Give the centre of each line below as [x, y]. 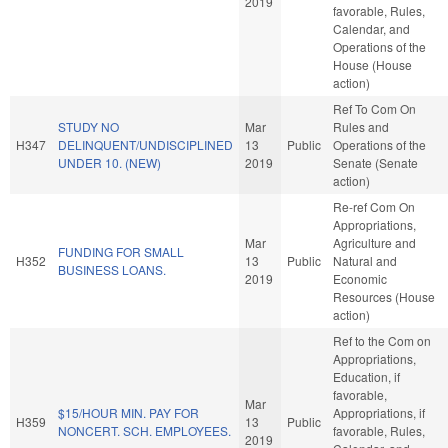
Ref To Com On [374, 108]
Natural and [365, 260]
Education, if [366, 376]
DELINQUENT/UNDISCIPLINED [145, 144]
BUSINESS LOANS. [112, 269]
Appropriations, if [379, 412]
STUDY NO [88, 126]
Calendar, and [371, 28]
